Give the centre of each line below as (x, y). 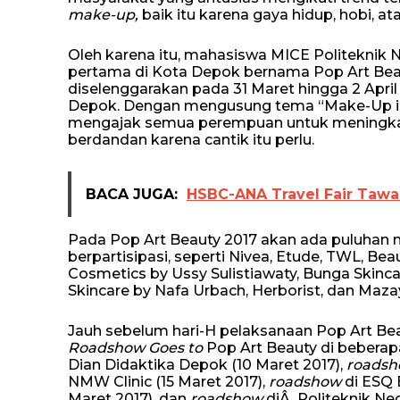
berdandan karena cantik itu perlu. (191, 139)
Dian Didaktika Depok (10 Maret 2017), (207, 364)
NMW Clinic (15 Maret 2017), (168, 381)
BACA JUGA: (132, 194)
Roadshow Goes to (135, 347)
